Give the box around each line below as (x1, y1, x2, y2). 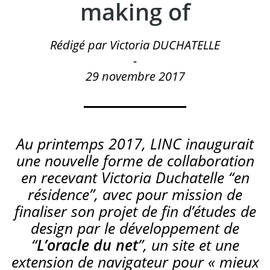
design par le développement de (31, 218, 239, 238)
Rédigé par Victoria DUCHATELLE (50, 37, 220, 53)
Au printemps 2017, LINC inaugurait (16, 133, 254, 154)
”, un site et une (137, 234, 239, 255)
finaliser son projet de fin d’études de (14, 201, 256, 221)
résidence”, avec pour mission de (28, 184, 242, 204)
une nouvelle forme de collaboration (16, 150, 254, 171)
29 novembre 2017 (85, 68, 185, 84)
